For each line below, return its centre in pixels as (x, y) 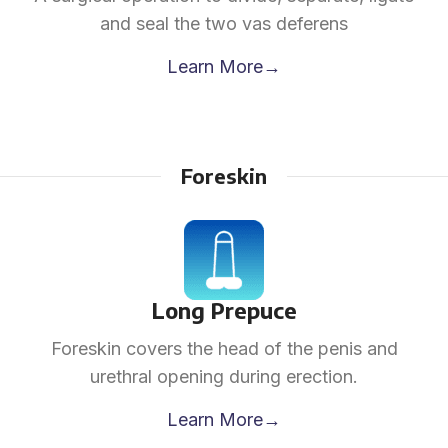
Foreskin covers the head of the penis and (224, 348)
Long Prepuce (224, 310)
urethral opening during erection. (224, 376)
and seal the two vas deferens (224, 23)
